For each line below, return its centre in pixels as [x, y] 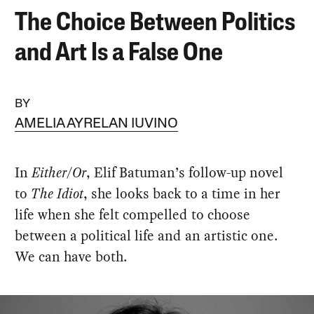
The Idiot [57, 193]
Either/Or [59, 172]
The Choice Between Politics [155, 23]
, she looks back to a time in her [182, 193]
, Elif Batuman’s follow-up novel [185, 172]
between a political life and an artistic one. [146, 235]
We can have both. [71, 256]
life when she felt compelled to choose [133, 214]
